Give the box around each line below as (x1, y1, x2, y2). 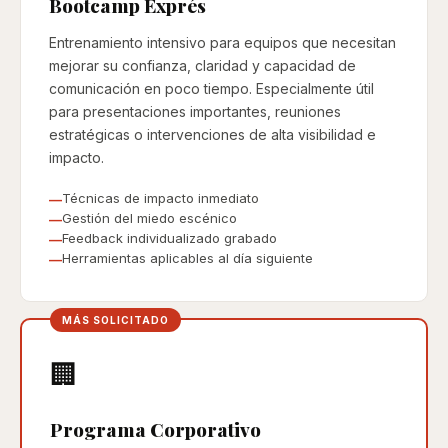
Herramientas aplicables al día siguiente (62, 250, 313, 266)
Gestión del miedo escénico (62, 210, 237, 226)
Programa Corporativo (49, 415, 261, 442)
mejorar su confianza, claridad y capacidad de (49, 57, 356, 74)
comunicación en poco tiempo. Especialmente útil (49, 80, 374, 97)
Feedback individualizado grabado (62, 230, 277, 246)
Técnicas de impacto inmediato (62, 190, 259, 206)
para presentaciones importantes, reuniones (49, 103, 341, 120)
